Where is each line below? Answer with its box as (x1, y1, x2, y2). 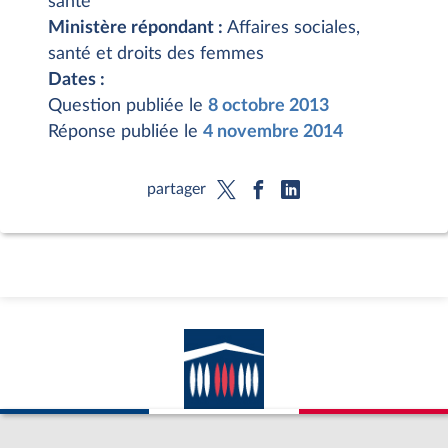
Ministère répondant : (48, 19, 227, 37)
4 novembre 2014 (203, 123, 343, 141)
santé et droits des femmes (48, 45, 264, 63)
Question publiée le (48, 97, 208, 115)
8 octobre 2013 (208, 97, 329, 115)
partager (146, 180, 206, 197)
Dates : (48, 71, 105, 89)
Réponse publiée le (48, 123, 203, 141)
